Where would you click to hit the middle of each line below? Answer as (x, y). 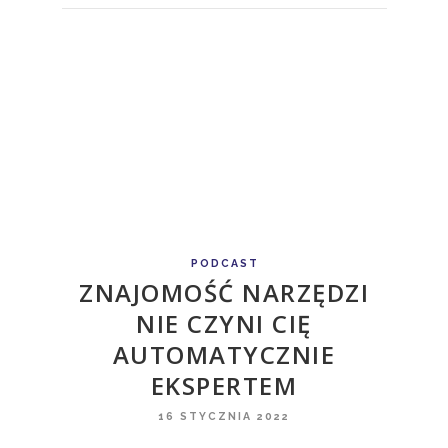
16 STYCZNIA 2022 (224, 415)
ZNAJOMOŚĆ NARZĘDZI (224, 292)
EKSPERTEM (224, 385)
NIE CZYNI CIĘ (224, 323)
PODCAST (225, 262)
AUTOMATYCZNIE (224, 354)
